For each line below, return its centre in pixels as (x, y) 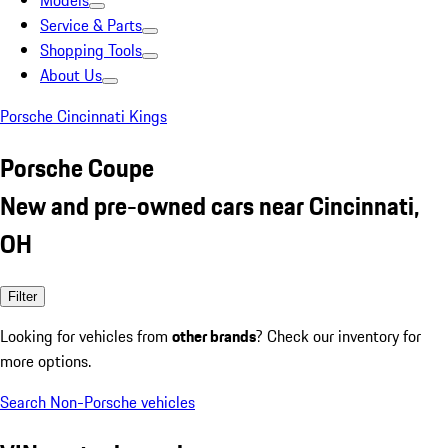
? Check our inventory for (338, 335)
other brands (214, 335)
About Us (71, 75)
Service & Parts (91, 25)
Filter (22, 296)
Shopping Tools (91, 50)
